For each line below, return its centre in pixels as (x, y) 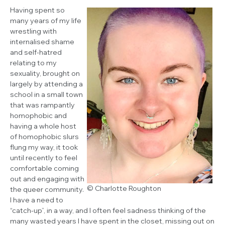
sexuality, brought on (45, 73)
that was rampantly (42, 105)
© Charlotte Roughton (124, 188)
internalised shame (42, 41)
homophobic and (38, 115)
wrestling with (33, 31)
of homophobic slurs (44, 136)
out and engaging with (47, 179)
